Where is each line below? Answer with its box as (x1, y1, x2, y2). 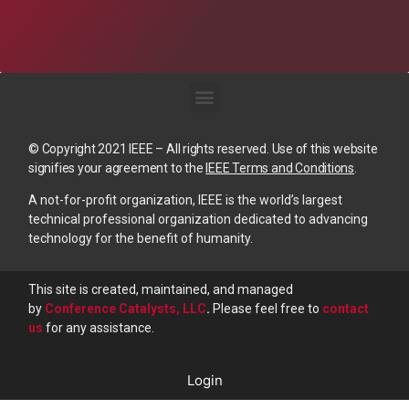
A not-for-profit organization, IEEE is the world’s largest (28, 193, 342, 208)
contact (322, 300, 369, 316)
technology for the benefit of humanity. (28, 231, 253, 246)
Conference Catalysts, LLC (45, 300, 206, 316)
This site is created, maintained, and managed (28, 281, 293, 297)
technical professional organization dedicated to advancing (28, 212, 368, 227)
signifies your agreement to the (28, 160, 206, 175)
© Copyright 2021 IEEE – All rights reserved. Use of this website (28, 141, 378, 156)
